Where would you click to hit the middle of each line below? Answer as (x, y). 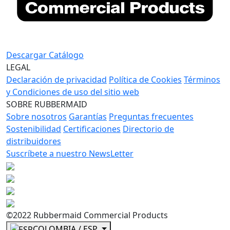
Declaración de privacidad (56, 79)
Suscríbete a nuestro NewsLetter (70, 153)
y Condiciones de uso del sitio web (73, 92)
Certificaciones (92, 129)
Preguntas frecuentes (151, 116)
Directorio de (148, 129)
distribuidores (34, 141)
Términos (202, 79)
